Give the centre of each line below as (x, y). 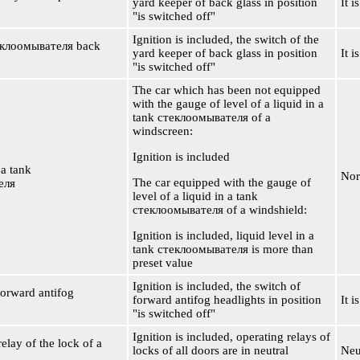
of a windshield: (265, 210)
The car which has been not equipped (227, 90)
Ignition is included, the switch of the (226, 39)
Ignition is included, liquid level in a (223, 235)
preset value (163, 263)
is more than (281, 249)
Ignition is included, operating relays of (231, 337)
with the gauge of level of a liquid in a (228, 104)
